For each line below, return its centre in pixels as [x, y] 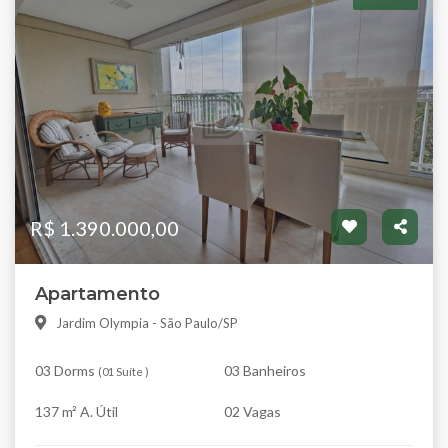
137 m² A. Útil [76, 411]
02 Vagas [252, 411]
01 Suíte [122, 371]
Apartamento [97, 293]
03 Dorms [65, 370]
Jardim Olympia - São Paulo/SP [147, 322]
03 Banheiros [265, 370]
